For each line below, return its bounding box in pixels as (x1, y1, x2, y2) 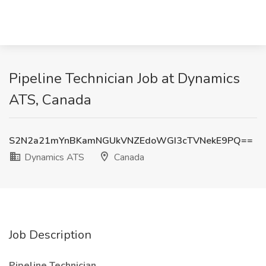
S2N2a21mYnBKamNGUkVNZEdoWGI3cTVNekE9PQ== (9, 134, 253, 147)
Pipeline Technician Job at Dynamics (9, 69, 240, 88)
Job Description (9, 227, 91, 243)
